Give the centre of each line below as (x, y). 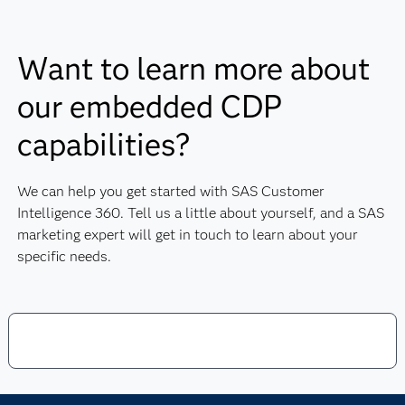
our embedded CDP (149, 107)
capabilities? (103, 145)
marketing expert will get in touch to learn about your (187, 235)
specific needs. (64, 256)
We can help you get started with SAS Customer (170, 191)
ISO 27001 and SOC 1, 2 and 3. (133, 31)
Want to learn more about (193, 69)
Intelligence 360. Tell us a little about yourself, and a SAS (200, 213)
